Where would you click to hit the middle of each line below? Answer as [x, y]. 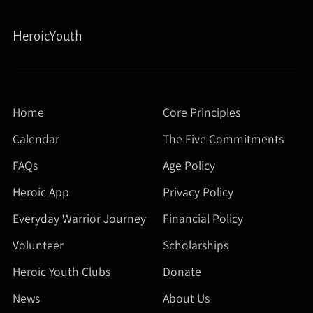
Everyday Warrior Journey [79, 218]
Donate [182, 271]
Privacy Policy [198, 191]
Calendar [36, 138]
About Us [186, 298]
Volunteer [38, 245]
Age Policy [189, 165]
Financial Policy [203, 218]
